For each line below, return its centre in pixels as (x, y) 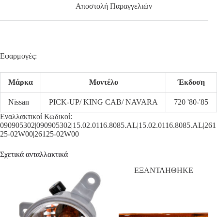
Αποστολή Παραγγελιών (114, 6)
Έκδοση (191, 82)
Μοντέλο (103, 82)
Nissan (19, 102)
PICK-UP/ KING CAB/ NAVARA (103, 102)
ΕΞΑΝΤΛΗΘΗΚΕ (163, 170)
